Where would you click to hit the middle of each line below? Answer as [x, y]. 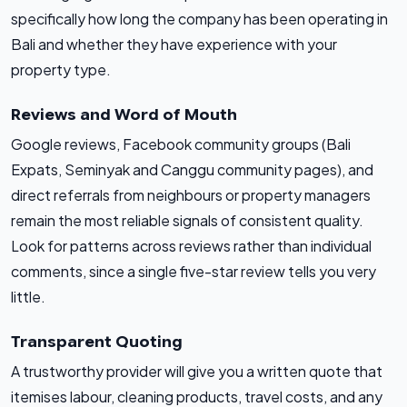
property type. [61, 70]
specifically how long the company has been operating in [199, 19]
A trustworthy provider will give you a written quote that [197, 372]
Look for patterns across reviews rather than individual [191, 246]
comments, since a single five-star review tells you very [194, 272]
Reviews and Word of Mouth [124, 115]
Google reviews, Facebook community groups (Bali [181, 144]
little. [28, 297]
